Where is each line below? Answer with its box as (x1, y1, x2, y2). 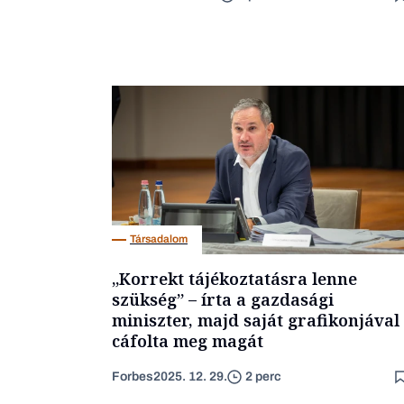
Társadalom (130, 233, 188, 246)
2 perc (245, 370, 281, 384)
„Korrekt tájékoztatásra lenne (112, 267, 357, 289)
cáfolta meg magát (112, 329, 263, 352)
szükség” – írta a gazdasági (112, 288, 334, 310)
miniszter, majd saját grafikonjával (112, 308, 399, 331)
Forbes (112, 369, 153, 383)
